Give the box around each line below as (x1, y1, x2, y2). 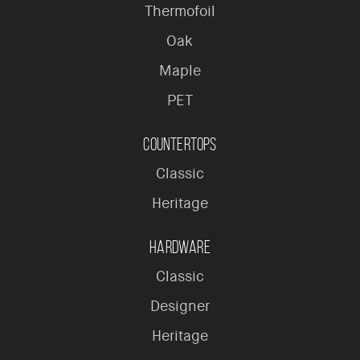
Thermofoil (144, 2, 215, 22)
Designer (149, 297, 210, 317)
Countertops (143, 135, 217, 154)
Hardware (149, 238, 211, 257)
